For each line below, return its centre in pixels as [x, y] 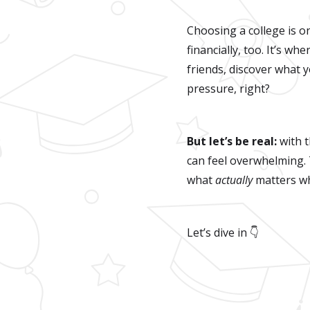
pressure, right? [228, 89]
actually [234, 180]
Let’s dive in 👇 [223, 233]
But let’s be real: [233, 142]
